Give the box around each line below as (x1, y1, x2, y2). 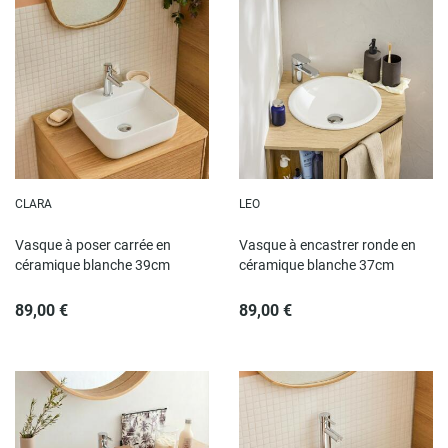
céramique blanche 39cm (15, 257, 170, 274)
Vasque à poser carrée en (15, 237, 171, 254)
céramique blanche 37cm (239, 257, 394, 274)
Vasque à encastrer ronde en (239, 237, 416, 254)
